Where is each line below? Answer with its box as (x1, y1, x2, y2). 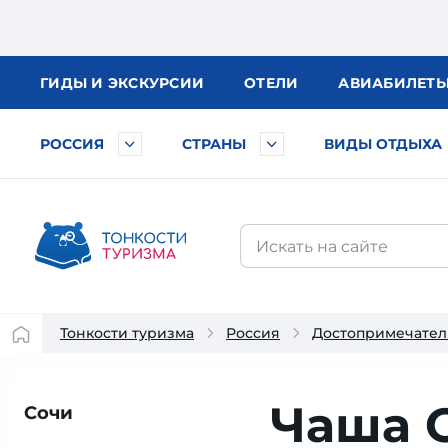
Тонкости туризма (60, 324, 194, 342)
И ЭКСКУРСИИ (91, 74, 204, 92)
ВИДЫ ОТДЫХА (324, 135, 442, 153)
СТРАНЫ (182, 135, 246, 153)
